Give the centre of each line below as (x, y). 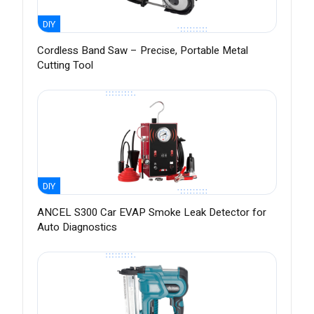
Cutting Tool (65, 66)
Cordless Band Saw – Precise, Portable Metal (143, 51)
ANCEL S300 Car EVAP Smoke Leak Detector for (152, 213)
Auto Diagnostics (77, 227)
